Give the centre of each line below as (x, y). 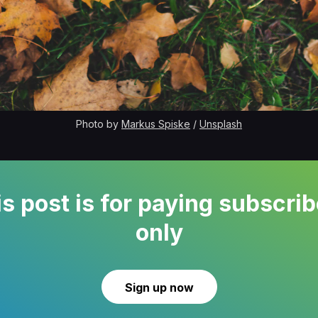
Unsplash (221, 124)
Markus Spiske (156, 124)
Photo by (99, 124)
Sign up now (159, 287)
